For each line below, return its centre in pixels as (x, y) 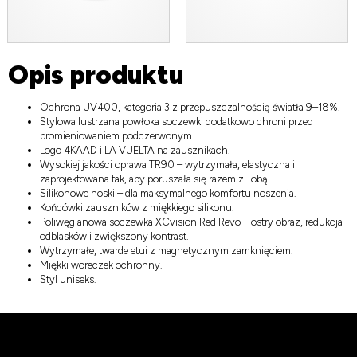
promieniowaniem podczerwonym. (117, 136)
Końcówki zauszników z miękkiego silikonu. (137, 208)
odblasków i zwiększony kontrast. (114, 237)
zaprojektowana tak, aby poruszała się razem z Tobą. (155, 179)
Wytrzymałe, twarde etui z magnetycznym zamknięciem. (166, 251)
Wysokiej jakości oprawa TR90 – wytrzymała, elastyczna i (167, 165)
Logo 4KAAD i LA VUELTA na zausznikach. (135, 151)
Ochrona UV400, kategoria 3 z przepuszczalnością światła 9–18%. (190, 108)
